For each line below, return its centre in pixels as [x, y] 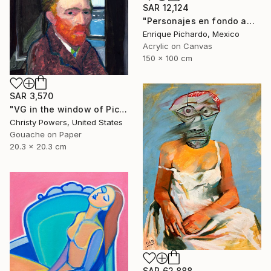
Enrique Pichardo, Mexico [191, 34]
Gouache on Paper [46, 134]
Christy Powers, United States [66, 122]
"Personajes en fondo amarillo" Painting [250, 21]
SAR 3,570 [32, 96]
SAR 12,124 [166, 7]
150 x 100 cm [168, 58]
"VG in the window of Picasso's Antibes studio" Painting [123, 109]
